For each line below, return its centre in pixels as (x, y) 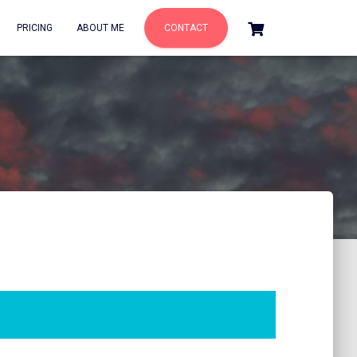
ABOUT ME (100, 28)
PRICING (35, 28)
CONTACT (186, 28)
